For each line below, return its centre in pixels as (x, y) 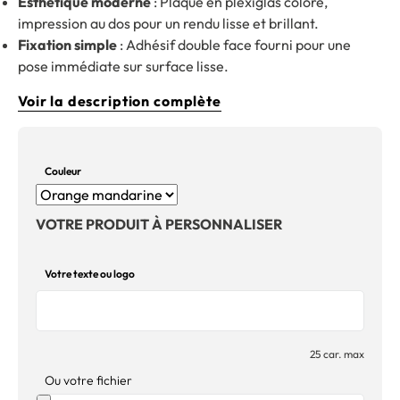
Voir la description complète (120, 101)
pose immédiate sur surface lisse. (123, 66)
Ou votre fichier (88, 380)
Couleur (63, 171)
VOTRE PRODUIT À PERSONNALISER (159, 224)
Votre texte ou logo (90, 273)
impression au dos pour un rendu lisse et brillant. (168, 23)
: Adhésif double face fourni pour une (234, 45)
